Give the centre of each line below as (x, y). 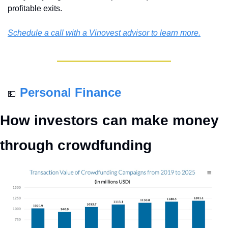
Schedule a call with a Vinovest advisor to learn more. (104, 33)
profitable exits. (36, 8)
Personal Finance (70, 92)
